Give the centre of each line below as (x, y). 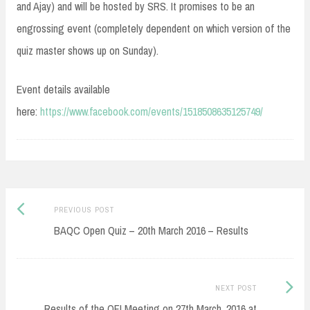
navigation (53, 231)
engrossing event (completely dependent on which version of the (154, 29)
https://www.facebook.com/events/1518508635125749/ (152, 112)
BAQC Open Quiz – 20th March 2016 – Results (151, 230)
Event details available (63, 90)
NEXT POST (236, 288)
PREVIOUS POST (84, 209)
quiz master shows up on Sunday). (88, 51)
